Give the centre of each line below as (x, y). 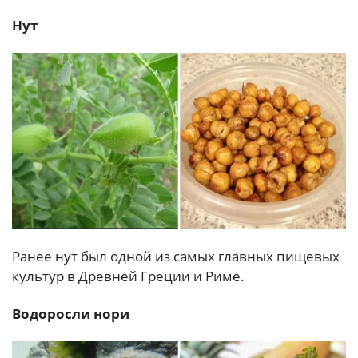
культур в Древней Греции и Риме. (128, 276)
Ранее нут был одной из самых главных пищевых (176, 256)
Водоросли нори (71, 314)
